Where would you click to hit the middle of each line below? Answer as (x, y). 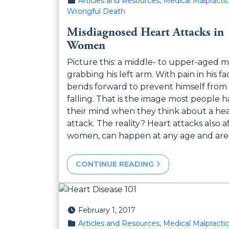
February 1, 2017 (107, 210)
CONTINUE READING (116, 164)
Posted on (85, 209)
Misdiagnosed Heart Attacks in (145, 32)
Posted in (84, 223)
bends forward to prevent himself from (147, 86)
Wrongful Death (96, 11)
